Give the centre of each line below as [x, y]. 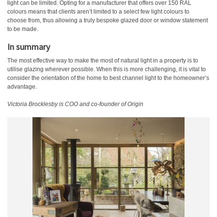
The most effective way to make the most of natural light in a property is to [103, 61]
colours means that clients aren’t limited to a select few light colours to [98, 12]
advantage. [22, 87]
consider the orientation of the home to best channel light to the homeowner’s [108, 78]
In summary [29, 47]
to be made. [23, 29]
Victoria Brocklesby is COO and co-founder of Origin [75, 104]
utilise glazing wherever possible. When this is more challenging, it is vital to [107, 69]
